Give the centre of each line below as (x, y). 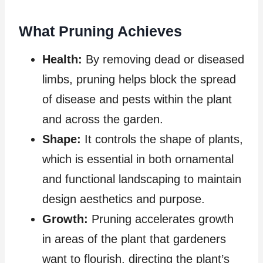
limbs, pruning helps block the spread (139, 80)
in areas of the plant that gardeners (134, 239)
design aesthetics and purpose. (124, 199)
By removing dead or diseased (163, 60)
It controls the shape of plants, (162, 139)
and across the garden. (103, 119)
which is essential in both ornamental (138, 159)
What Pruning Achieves (100, 31)
